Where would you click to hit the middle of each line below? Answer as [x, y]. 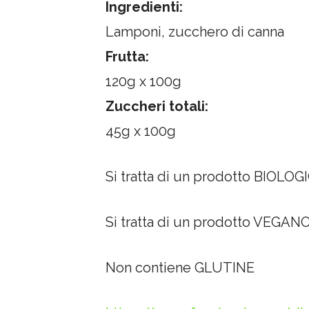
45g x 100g [141, 131]
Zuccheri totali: [157, 107]
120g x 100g [144, 82]
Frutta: [128, 57]
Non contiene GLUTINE [180, 268]
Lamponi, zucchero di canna [195, 32]
